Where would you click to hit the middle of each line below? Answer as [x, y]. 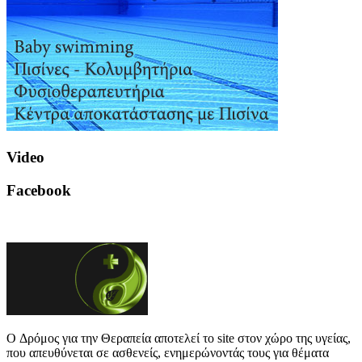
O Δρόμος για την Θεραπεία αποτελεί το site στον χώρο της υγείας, [179, 338]
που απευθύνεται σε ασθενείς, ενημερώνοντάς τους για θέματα [168, 352]
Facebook [39, 190]
